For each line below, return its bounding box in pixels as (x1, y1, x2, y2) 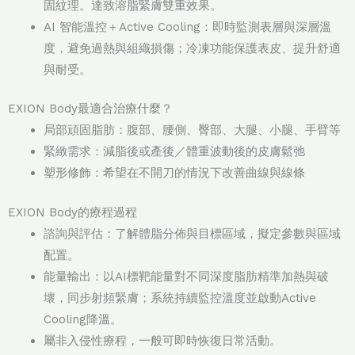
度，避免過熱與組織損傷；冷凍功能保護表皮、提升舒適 (44, 40, 341, 55)
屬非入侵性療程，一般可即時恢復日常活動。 (44, 333, 281, 348)
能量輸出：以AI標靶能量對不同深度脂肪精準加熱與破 (44, 269, 329, 284)
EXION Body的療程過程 (8, 204, 137, 219)
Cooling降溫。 (44, 311, 122, 326)
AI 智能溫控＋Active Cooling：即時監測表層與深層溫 (44, 19, 331, 34)
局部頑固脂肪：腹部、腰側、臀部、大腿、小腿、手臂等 (44, 123, 341, 138)
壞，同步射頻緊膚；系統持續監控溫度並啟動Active (44, 290, 316, 305)
